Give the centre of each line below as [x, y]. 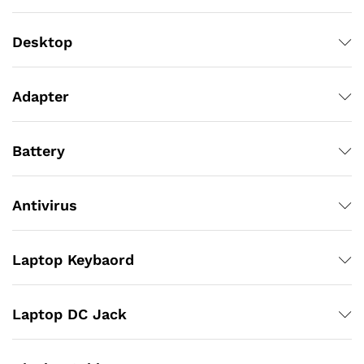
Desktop [42, 42]
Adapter [41, 97]
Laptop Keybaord [73, 260]
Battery [39, 151]
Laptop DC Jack [69, 314]
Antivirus [45, 206]
